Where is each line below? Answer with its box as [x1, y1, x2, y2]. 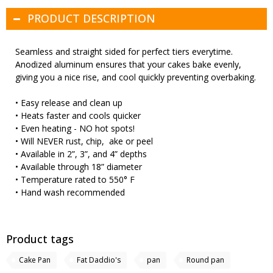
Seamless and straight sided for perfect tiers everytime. [15, 46, 233, 58]
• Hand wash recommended [15, 186, 125, 199]
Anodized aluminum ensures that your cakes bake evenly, [15, 58, 241, 71]
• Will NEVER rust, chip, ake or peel [15, 135, 153, 147]
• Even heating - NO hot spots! [15, 122, 135, 135]
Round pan [186, 255, 224, 266]
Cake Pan [19, 255, 51, 266]
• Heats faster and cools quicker [15, 110, 141, 122]
